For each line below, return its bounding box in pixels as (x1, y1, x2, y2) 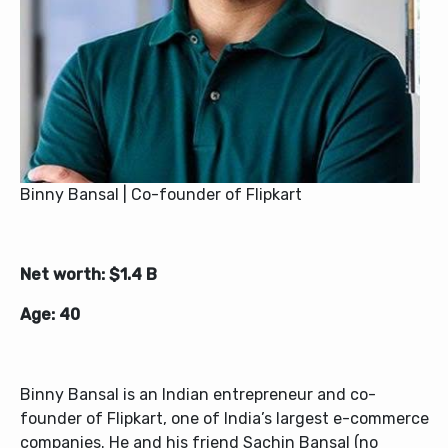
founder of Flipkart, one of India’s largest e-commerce (20, 409, 429, 429)
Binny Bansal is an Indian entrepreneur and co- (20, 385, 376, 405)
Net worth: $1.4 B (20, 265, 157, 285)
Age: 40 (20, 305, 80, 325)
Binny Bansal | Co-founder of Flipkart (20, 185, 302, 205)
